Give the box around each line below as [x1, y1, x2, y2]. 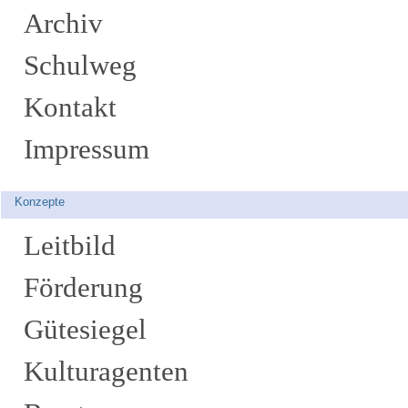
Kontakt [24, 91, 117, 123]
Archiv [24, 7, 103, 39]
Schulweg [24, 49, 137, 81]
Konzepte [15, 195, 65, 209]
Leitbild [24, 229, 116, 261]
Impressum [24, 133, 149, 165]
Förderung [24, 271, 143, 303]
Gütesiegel [24, 313, 147, 345]
